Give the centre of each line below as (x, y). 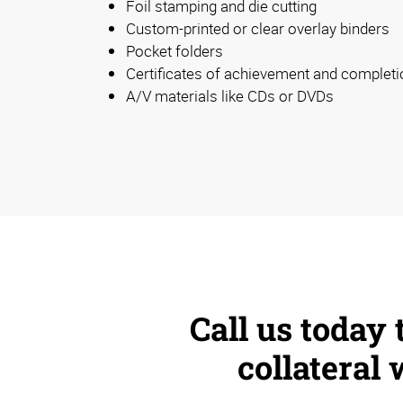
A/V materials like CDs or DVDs (230, 96)
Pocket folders (175, 51)
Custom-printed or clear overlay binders (258, 29)
